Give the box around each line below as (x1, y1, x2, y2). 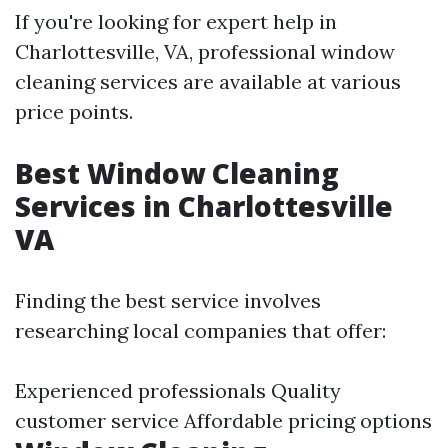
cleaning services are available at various (15, 69, 401, 94)
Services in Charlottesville (15, 187, 393, 225)
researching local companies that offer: (15, 318, 386, 343)
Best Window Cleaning (15, 154, 339, 192)
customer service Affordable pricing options (15, 408, 432, 433)
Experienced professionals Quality (15, 378, 341, 403)
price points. (15, 99, 133, 124)
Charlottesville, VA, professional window (15, 39, 395, 64)
